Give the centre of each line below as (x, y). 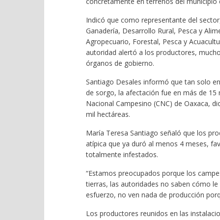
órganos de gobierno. (120, 63)
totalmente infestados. (122, 154)
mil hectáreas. (108, 114)
